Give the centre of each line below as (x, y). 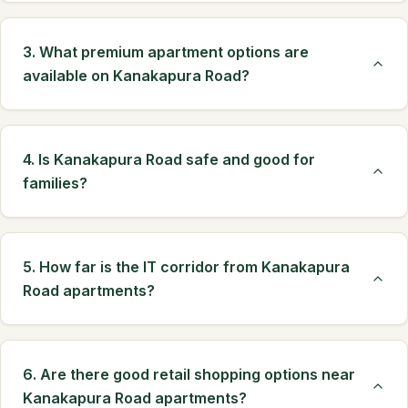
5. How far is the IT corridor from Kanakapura (186, 267)
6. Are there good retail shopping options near (189, 374)
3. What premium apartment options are (166, 52)
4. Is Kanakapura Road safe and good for (169, 159)
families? (55, 183)
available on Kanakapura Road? (136, 76)
